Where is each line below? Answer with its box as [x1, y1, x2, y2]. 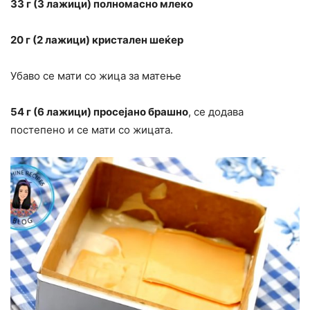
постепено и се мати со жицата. [10, 123, 173, 137]
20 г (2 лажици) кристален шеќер [10, 33, 183, 47]
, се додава [188, 105, 244, 119]
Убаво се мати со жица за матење [10, 69, 181, 83]
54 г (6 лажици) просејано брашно [10, 105, 188, 119]
